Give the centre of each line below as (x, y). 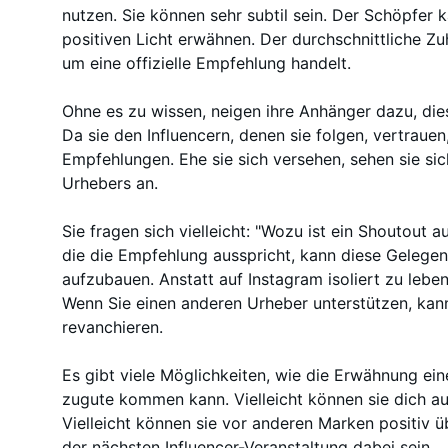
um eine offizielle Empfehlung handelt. (209, 63)
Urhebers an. (112, 183)
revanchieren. (115, 327)
